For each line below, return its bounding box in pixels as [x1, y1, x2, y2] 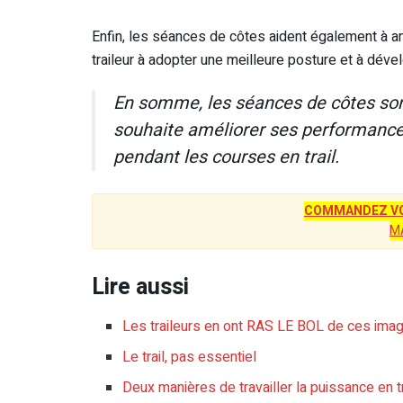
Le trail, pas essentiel [122, 345, 257, 368]
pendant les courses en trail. [113, 144, 339, 171]
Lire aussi [92, 271, 189, 305]
